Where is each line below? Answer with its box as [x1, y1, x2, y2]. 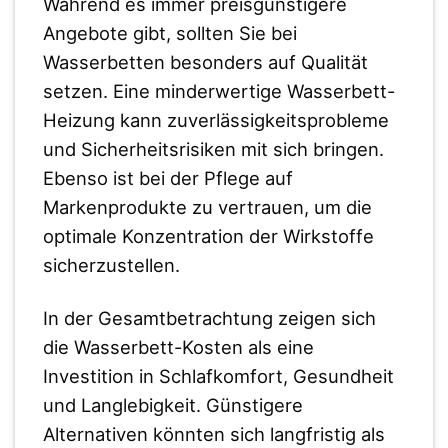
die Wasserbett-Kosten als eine [42, 336, 314, 359]
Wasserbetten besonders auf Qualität [42, 51, 368, 74]
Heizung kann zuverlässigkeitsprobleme [42, 109, 389, 132]
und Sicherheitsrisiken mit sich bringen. [42, 138, 384, 161]
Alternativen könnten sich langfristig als [42, 423, 385, 446]
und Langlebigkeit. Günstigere [42, 394, 303, 417]
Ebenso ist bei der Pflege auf [42, 167, 293, 190]
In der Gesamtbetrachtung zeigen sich [42, 307, 376, 330]
